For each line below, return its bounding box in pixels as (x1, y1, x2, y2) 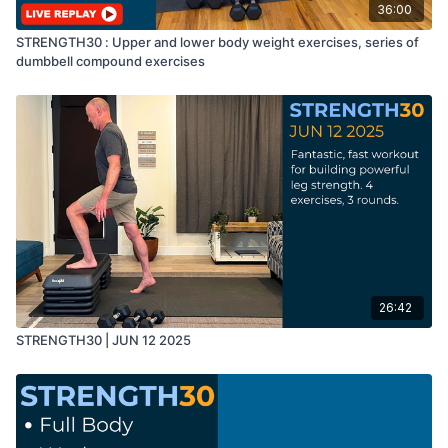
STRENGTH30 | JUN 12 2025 (16, 331, 191, 348)
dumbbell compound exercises (16, 52, 205, 69)
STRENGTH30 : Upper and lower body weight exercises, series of (16, 33, 419, 50)
